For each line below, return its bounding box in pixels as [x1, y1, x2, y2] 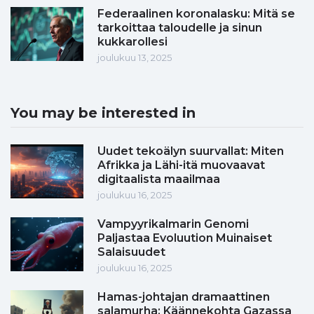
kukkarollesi [97, 35, 168, 49]
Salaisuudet [97, 245, 165, 259]
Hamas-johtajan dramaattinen [97, 290, 270, 304]
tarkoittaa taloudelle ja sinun [97, 21, 262, 35]
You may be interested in [11, 104, 196, 122]
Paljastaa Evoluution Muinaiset [97, 231, 272, 245]
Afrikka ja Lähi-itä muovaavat [97, 158, 265, 172]
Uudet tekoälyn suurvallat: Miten [97, 144, 284, 158]
